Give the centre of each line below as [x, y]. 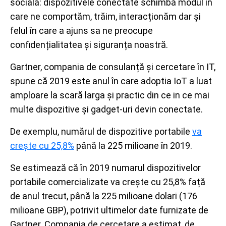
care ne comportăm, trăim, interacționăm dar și [105, 16]
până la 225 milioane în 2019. [133, 146]
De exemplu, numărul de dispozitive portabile [101, 131]
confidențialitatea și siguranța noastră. [89, 45]
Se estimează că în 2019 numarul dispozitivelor [105, 168]
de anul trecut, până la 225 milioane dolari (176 [104, 196]
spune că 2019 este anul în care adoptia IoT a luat [111, 81]
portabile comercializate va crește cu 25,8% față [108, 182]
